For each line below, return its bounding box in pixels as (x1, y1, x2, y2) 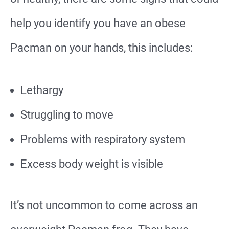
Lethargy (20, 84, 63, 97)
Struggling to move (20, 108, 113, 122)
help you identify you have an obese (10, 17, 186, 30)
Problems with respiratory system (20, 133, 185, 146)
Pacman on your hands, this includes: (10, 41, 193, 55)
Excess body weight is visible (20, 157, 163, 171)
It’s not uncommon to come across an (10, 199, 198, 212)
